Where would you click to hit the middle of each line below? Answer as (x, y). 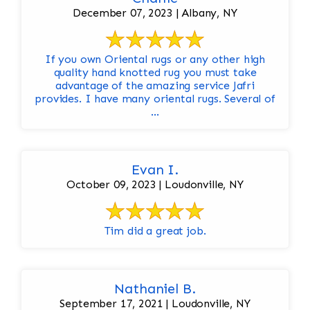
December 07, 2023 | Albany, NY (155, 13)
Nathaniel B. (155, 289)
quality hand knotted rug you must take (155, 73)
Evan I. (155, 170)
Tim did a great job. (155, 231)
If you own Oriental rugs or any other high (155, 60)
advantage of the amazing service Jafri (155, 86)
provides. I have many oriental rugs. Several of (155, 99)
